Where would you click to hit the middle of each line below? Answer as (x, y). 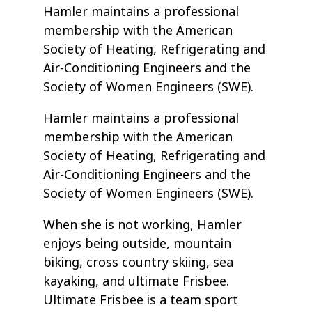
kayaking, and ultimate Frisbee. (136, 282)
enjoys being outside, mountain (138, 244)
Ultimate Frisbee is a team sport (141, 301)
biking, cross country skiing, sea (139, 263)
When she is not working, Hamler (143, 225)
